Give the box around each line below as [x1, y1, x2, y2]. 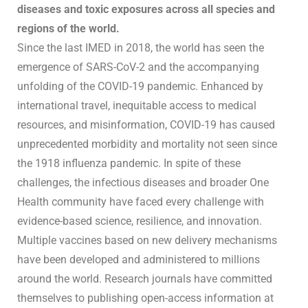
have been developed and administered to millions [17, 253, 260, 267]
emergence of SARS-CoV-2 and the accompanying [17, 60, 259, 74]
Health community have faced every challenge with [17, 195, 264, 209]
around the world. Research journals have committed [17, 272, 272, 286]
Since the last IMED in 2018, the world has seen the [17, 41, 264, 55]
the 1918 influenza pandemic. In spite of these [17, 157, 241, 170]
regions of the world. [17, 22, 120, 36]
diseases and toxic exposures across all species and [17, 3, 275, 16]
